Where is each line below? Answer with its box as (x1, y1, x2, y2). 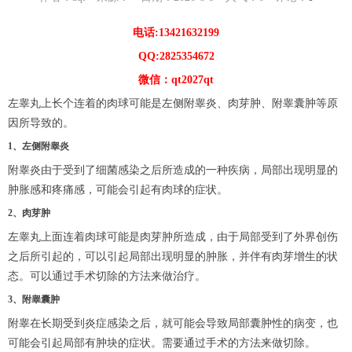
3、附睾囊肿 (8, 294, 60, 306)
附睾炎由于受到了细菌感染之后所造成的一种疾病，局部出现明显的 (8, 164, 338, 177)
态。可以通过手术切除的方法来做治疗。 (8, 270, 206, 283)
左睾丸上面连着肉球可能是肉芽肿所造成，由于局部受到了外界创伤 (8, 231, 338, 244)
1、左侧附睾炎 (8, 141, 69, 152)
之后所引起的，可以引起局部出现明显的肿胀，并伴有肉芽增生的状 (8, 251, 338, 263)
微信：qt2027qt (138, 74, 214, 86)
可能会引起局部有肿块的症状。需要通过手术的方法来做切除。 (8, 337, 316, 350)
